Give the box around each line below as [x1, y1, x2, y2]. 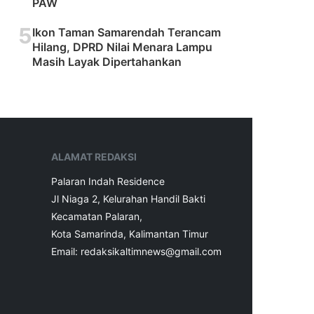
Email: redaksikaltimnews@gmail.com [51, 245, 221, 257]
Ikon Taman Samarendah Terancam [32, 25, 221, 40]
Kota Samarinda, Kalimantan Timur [51, 227, 208, 240]
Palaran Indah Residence [51, 175, 165, 187]
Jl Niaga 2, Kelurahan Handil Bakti [51, 192, 205, 205]
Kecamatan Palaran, [51, 210, 142, 222]
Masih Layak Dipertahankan [32, 55, 182, 69]
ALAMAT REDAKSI [51, 150, 137, 163]
